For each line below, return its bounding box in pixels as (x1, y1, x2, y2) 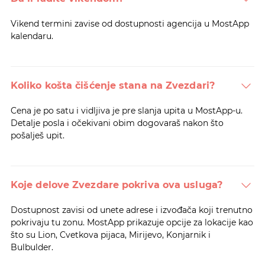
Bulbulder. (10, 241, 53, 253)
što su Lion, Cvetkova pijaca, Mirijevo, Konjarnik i (10, 229, 211, 240)
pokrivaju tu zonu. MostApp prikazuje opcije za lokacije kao (10, 216, 253, 228)
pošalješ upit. (10, 130, 64, 141)
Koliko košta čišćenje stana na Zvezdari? (10, 79, 215, 91)
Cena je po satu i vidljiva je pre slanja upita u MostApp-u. (10, 105, 243, 116)
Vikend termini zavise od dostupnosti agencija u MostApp (10, 18, 249, 29)
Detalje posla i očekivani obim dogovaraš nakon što (10, 117, 224, 128)
